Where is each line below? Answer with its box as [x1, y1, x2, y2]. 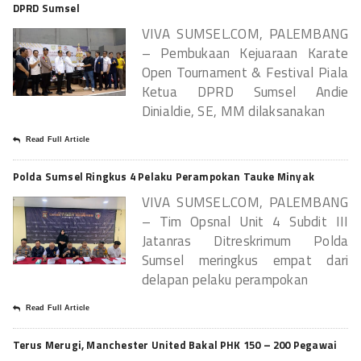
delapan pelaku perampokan [141, 268, 309, 290]
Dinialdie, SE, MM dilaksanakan [141, 100, 326, 122]
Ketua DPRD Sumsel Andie [141, 81, 349, 102]
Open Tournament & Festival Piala [141, 61, 349, 83]
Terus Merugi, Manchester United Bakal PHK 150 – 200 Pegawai [12, 336, 338, 353]
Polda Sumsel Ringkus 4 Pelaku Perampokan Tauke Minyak [12, 168, 315, 185]
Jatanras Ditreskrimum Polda [141, 230, 349, 251]
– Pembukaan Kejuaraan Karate [141, 42, 349, 64]
